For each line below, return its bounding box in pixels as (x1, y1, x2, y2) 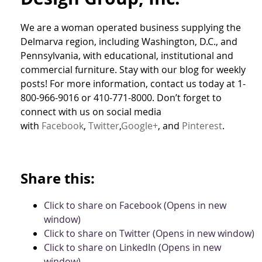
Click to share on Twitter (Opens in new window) (44, 226, 254, 240)
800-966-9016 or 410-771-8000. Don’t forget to (20, 91, 222, 104)
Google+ (121, 119, 158, 132)
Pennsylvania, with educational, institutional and (20, 49, 233, 62)
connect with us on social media (20, 105, 161, 118)
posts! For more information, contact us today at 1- (20, 77, 246, 90)
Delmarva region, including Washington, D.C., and (20, 35, 237, 48)
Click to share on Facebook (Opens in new (44, 198, 226, 212)
